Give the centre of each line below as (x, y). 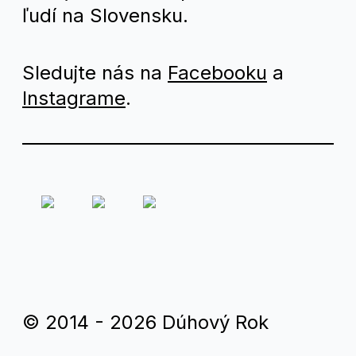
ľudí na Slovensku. (105, 15)
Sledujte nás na (95, 72)
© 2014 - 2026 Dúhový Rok (145, 322)
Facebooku (217, 72)
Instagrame (74, 98)
